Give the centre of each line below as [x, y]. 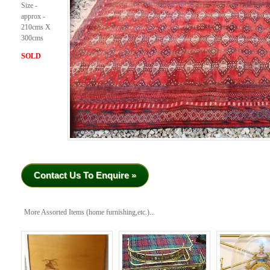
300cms [32, 39]
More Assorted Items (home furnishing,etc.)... [89, 212]
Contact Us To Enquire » [85, 175]
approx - [33, 17]
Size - [29, 6]
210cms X [36, 28]
